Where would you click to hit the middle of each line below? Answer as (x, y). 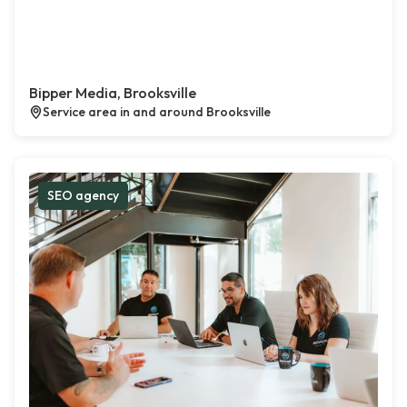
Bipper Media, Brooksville (113, 93)
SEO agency (83, 195)
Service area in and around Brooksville (157, 112)
